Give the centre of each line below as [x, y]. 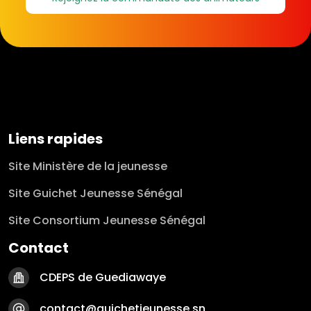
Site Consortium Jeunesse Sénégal [107, 221]
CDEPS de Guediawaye [103, 278]
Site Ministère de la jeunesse [88, 167]
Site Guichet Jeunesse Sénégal [95, 194]
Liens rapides [56, 139]
